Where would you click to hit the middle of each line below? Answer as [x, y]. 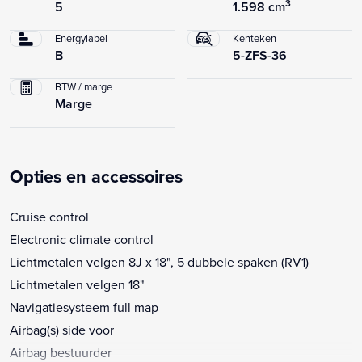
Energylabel [81, 38]
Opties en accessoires [96, 176]
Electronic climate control [82, 239]
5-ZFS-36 [260, 55]
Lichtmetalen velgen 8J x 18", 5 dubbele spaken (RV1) [159, 261]
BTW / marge [84, 86]
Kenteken [255, 38]
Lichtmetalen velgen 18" [77, 284]
